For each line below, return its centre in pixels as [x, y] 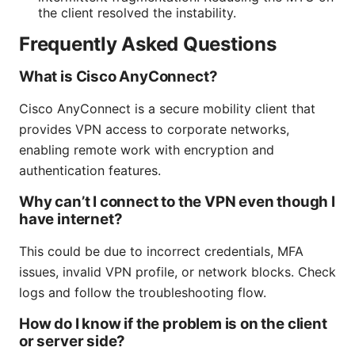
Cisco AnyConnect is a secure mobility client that [167, 109]
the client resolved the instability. [137, 13]
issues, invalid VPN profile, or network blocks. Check [177, 272]
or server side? [73, 342]
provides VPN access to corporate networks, [154, 130]
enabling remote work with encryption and [147, 150]
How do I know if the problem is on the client [173, 324]
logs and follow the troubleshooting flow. [143, 293]
